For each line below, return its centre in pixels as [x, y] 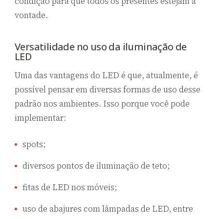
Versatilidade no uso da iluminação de [101, 47]
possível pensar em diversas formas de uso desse [108, 89]
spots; [34, 144]
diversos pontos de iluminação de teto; [96, 165]
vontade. [31, 15]
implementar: [40, 118]
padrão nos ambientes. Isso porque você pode [102, 104]
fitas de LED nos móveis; [70, 187]
